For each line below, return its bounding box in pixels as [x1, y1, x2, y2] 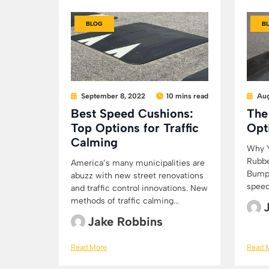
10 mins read [166, 91, 208, 100]
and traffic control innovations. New [71, 183, 208, 193]
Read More [71, 242, 107, 252]
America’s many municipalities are [71, 157, 205, 168]
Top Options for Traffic [71, 120, 199, 135]
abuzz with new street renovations [71, 170, 204, 181]
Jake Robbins [88, 214, 163, 229]
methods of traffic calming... [71, 195, 179, 206]
